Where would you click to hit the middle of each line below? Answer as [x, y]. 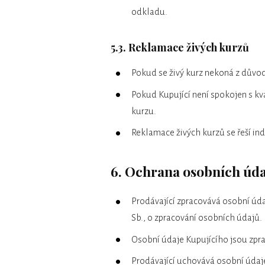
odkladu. [149, 12]
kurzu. [144, 111]
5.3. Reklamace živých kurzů [180, 48]
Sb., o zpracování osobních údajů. [197, 218]
